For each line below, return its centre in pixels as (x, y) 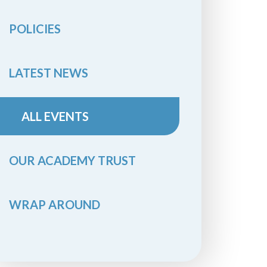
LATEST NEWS (49, 72)
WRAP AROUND (55, 204)
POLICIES (35, 29)
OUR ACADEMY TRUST (72, 160)
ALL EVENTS (55, 117)
